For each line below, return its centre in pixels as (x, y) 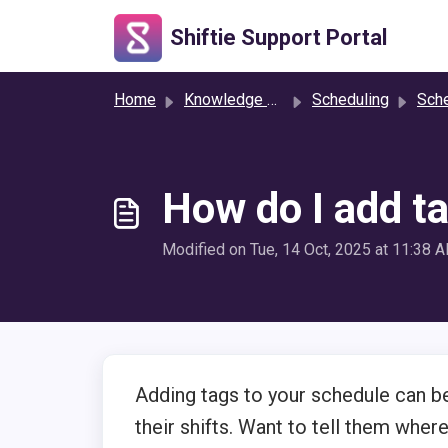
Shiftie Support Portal (278, 37)
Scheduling (350, 99)
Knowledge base (225, 99)
